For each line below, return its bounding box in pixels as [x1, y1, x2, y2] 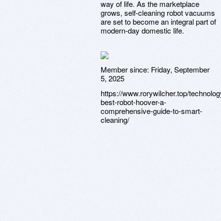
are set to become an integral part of [101, 16, 216, 27]
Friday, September [151, 64, 210, 74]
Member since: [101, 64, 151, 74]
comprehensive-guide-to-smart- [101, 106, 202, 116]
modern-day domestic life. [101, 25, 184, 36]
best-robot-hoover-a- [101, 97, 166, 107]
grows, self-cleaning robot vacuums [101, 7, 215, 18]
